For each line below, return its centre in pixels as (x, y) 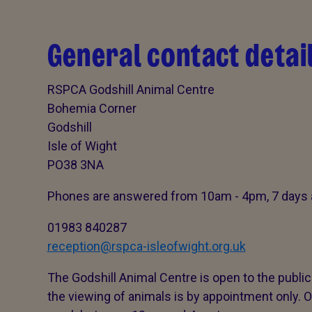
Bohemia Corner (92, 108)
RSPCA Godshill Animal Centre (131, 89)
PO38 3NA (75, 165)
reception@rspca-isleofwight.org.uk (146, 246)
